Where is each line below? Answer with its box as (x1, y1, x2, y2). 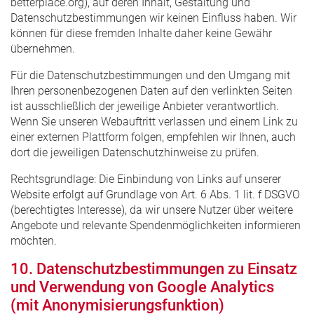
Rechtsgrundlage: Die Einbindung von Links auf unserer (11, 172, 281, 186)
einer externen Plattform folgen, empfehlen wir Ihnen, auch (11, 130, 296, 144)
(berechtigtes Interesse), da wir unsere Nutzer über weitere (11, 203, 293, 217)
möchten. (11, 233, 57, 247)
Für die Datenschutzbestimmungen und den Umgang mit (11, 68, 290, 82)
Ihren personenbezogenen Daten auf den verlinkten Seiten (11, 83, 292, 97)
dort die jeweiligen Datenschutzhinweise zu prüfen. (11, 145, 259, 159)
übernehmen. (11, 41, 75, 55)
